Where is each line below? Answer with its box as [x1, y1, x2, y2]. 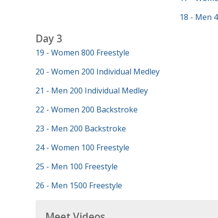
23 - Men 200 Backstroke [35, 123, 126, 134]
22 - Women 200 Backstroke [35, 104, 138, 115]
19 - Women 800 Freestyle [35, 47, 129, 58]
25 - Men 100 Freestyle [35, 161, 118, 172]
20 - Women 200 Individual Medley [35, 66, 160, 77]
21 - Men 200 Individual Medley [35, 85, 148, 96]
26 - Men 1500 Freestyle [35, 180, 122, 191]
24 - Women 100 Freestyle [35, 142, 129, 153]
